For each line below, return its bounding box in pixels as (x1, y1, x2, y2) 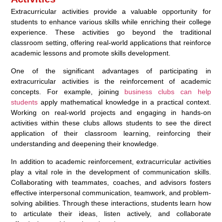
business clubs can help (124, 87, 211, 96)
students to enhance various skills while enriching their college (11, 17, 211, 26)
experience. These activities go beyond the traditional (11, 28, 211, 36)
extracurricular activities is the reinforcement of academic (11, 77, 211, 85)
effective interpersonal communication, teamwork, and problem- (11, 188, 211, 197)
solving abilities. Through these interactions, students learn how (11, 199, 211, 207)
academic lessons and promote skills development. (11, 49, 171, 57)
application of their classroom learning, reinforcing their (11, 129, 211, 137)
